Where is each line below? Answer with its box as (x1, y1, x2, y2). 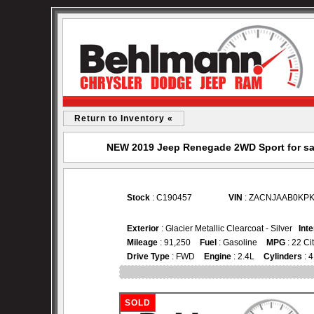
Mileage (127, 238, 158, 247)
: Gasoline (217, 238, 257, 247)
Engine (204, 252, 231, 261)
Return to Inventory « (74, 114, 173, 123)
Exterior (127, 224, 159, 233)
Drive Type (127, 252, 170, 261)
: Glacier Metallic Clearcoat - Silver (159, 224, 299, 233)
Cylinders (264, 252, 302, 261)
